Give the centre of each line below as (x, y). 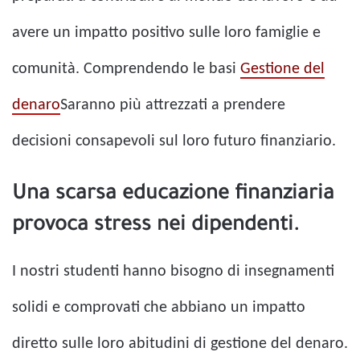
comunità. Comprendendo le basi (126, 69)
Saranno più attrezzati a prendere (173, 105)
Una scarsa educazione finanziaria (173, 195)
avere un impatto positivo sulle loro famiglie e (166, 33)
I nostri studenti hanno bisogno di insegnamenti (173, 271)
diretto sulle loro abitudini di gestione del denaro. (180, 344)
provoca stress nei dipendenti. (155, 226)
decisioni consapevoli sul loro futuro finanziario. (174, 141)
